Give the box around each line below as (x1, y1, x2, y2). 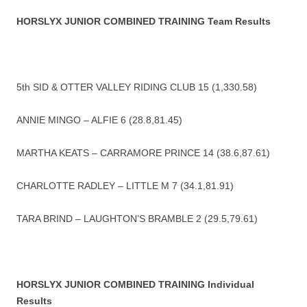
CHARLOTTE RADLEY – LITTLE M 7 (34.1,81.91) (16, 180, 234, 192)
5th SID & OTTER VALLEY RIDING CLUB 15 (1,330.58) (16, 82, 257, 93)
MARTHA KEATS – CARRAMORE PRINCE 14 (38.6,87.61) (16, 147, 270, 159)
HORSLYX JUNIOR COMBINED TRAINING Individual (16, 279, 254, 291)
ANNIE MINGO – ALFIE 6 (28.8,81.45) (16, 114, 182, 126)
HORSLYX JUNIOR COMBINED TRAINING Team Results (16, 16, 271, 27)
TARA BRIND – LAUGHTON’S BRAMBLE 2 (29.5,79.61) (16, 213, 258, 225)
